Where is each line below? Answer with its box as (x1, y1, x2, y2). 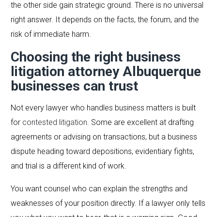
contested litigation (22, 117, 88, 127)
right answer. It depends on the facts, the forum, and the (11, 15, 200, 24)
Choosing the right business (11, 48, 181, 65)
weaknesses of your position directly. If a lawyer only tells (11, 198, 206, 208)
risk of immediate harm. (11, 29, 92, 39)
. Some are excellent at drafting (87, 117, 194, 127)
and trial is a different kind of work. (11, 161, 127, 170)
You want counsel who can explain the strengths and (11, 184, 188, 193)
